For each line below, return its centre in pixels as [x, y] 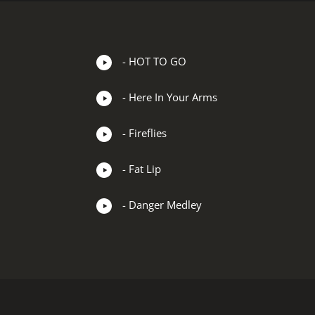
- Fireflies [144, 133]
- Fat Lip [142, 169]
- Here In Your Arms [170, 97]
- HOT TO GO [154, 61]
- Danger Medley [162, 205]
